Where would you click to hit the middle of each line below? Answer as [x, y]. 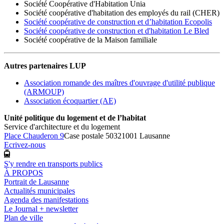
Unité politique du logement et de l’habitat [75, 118]
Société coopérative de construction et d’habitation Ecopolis [118, 22]
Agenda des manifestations [46, 199]
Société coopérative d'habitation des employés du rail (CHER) [122, 13]
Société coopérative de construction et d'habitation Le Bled [116, 31]
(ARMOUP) [44, 92]
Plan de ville [23, 217]
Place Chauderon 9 [34, 136]
